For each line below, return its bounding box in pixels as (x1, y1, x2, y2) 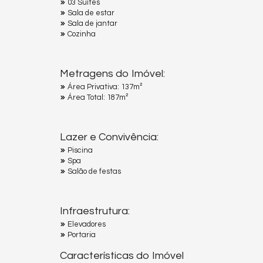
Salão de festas (68, 167, 121, 176)
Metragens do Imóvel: (60, 68, 165, 79)
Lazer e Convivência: (60, 131, 159, 143)
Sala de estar (68, 8, 114, 17)
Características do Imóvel (60, 249, 184, 261)
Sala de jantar (68, 19, 117, 28)
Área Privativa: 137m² (68, 82, 143, 91)
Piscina (68, 146, 93, 154)
